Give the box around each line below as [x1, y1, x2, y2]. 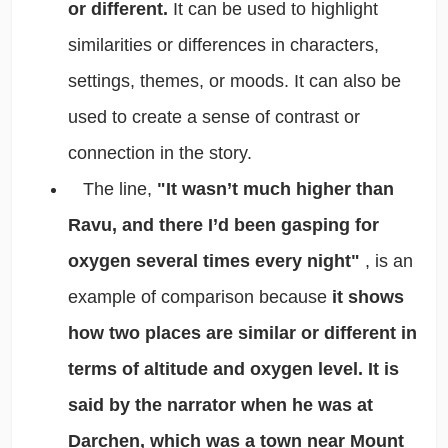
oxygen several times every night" [67, 250, 365, 271]
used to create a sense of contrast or [67, 106, 360, 127]
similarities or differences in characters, [67, 34, 379, 55]
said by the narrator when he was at [67, 394, 373, 415]
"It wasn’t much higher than [156, 178, 394, 199]
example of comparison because [67, 286, 332, 307]
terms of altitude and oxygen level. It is [67, 358, 399, 379]
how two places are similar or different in [67, 322, 417, 343]
